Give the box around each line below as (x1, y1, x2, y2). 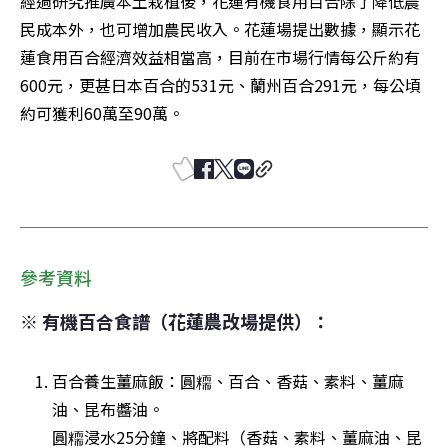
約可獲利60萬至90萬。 (20, 100, 184, 125)
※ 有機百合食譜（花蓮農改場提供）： (20, 307, 330, 334)
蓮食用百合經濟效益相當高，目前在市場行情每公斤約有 (20, 44, 420, 69)
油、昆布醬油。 (52, 396, 164, 421)
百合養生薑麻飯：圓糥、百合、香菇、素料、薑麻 (52, 368, 404, 393)
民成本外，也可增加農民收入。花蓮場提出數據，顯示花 (20, 16, 420, 41)
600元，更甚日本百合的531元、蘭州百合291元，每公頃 (20, 72, 421, 97)
